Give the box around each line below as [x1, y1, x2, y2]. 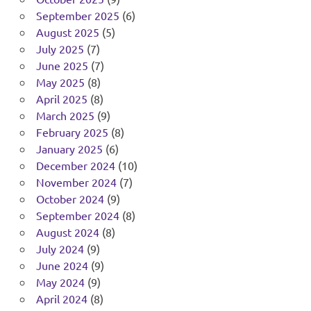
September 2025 [35, 8, 119, 23]
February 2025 [35, 125, 108, 140]
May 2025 [35, 75, 85, 90]
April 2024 [35, 292, 87, 306]
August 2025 [35, 25, 99, 40]
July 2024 [35, 242, 84, 256]
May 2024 [35, 275, 85, 289]
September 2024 [35, 208, 119, 223]
